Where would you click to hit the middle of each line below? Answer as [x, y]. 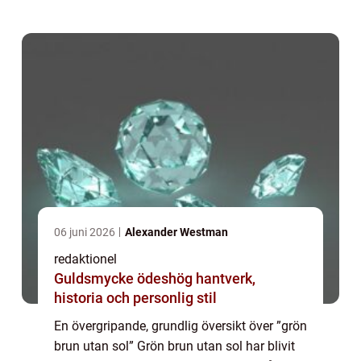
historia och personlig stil [135, 298]
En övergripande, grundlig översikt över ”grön [180, 326]
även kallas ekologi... [113, 19]
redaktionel [85, 259]
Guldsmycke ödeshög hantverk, [125, 279]
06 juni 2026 [86, 232]
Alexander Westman [176, 232]
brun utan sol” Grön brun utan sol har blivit [174, 346]
